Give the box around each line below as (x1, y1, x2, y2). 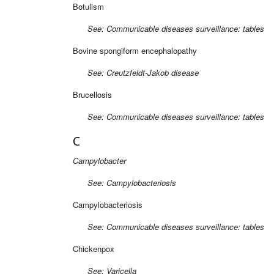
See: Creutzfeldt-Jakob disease (73, 66, 199, 78)
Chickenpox (73, 242, 114, 254)
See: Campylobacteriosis (73, 176, 176, 188)
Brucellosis (73, 88, 112, 100)
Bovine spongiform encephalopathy (73, 44, 197, 56)
